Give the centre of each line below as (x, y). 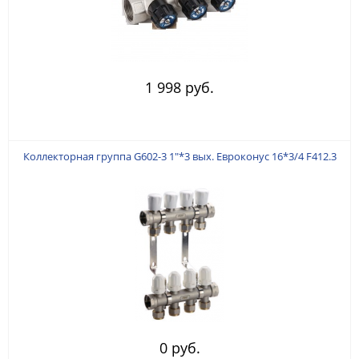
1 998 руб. (179, 87)
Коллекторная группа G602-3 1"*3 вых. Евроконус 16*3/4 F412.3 (179, 156)
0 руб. (179, 347)
